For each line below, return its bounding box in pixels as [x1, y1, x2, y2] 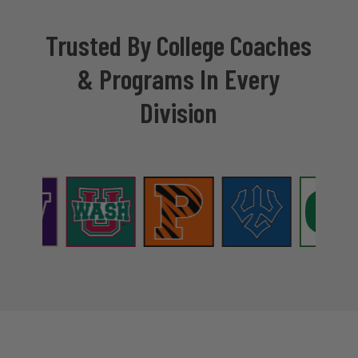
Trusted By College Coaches [46, 28, 312, 62]
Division [140, 95, 218, 129]
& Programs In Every [78, 62, 280, 96]
